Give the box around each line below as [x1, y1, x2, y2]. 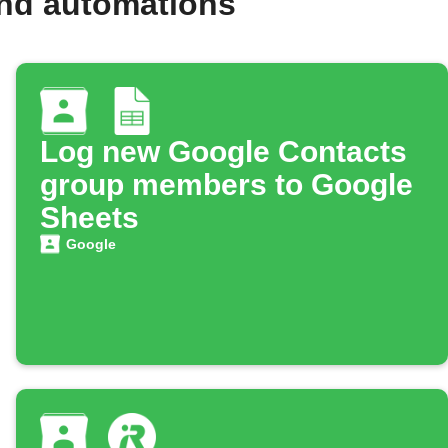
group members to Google [40, 168, 413, 202]
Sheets [40, 201, 139, 235]
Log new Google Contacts [40, 135, 407, 169]
